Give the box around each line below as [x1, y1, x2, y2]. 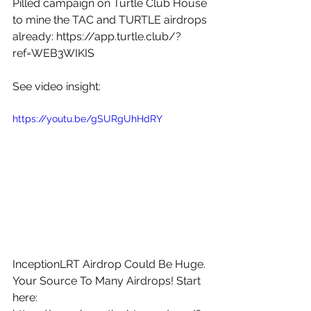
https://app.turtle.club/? [56, 30, 181, 44]
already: [12, 30, 56, 44]
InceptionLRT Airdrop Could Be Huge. [12, 257, 208, 271]
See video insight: [12, 80, 103, 94]
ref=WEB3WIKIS [12, 47, 94, 60]
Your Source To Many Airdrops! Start [12, 274, 203, 287]
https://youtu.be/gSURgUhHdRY [12, 113, 162, 125]
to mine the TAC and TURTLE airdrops [12, 13, 210, 27]
